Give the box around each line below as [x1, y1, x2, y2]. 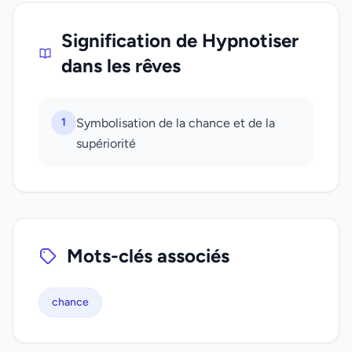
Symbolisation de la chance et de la [76, 115, 275, 130]
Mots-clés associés [67, 244, 229, 267]
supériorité [76, 136, 136, 151]
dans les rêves [60, 54, 181, 77]
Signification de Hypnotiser [60, 29, 299, 52]
